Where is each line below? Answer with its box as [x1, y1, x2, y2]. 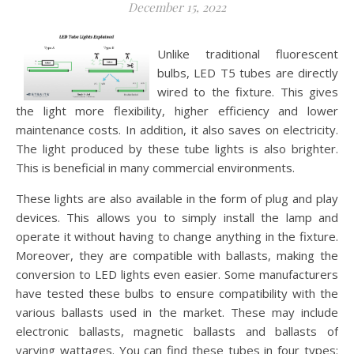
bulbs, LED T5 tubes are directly [157, 65, 338, 81]
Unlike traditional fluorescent [157, 46, 338, 62]
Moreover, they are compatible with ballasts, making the [16, 247, 338, 263]
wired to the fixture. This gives [157, 84, 338, 100]
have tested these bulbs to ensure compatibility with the [16, 285, 338, 301]
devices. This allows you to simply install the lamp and [16, 209, 338, 225]
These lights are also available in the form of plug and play [16, 190, 338, 206]
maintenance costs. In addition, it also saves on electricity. [16, 122, 338, 137]
